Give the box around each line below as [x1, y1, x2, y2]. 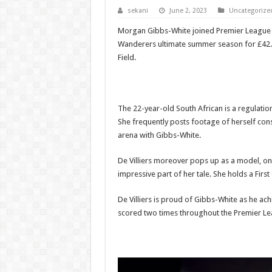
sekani [127, 7, 148, 15]
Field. [117, 53, 136, 62]
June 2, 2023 [169, 7, 207, 15]
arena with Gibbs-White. [117, 131, 201, 140]
